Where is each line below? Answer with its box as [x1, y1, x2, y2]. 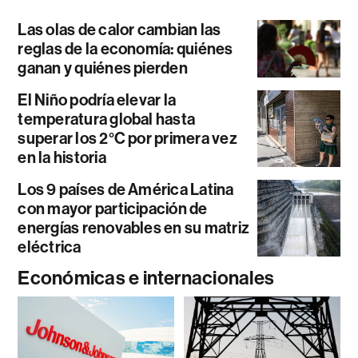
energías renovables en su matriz [18, 218, 250, 238]
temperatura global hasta [18, 109, 196, 129]
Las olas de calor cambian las [18, 20, 221, 40]
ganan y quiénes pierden [18, 58, 188, 78]
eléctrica [18, 237, 82, 257]
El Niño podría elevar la [18, 90, 177, 110]
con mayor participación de [18, 199, 208, 219]
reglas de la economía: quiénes [18, 39, 233, 59]
